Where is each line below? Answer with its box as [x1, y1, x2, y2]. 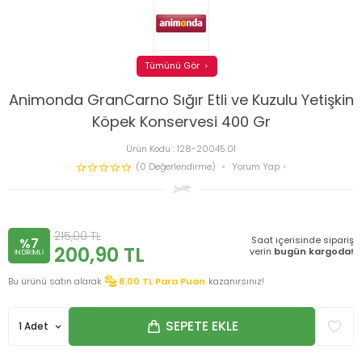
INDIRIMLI [15, 248, 44, 258]
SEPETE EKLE [165, 316, 238, 335]
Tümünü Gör [145, 59, 200, 73]
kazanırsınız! [208, 274, 264, 288]
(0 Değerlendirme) [136, 160, 216, 174]
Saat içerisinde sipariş [251, 233, 354, 246]
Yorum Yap [232, 160, 282, 174]
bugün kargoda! [271, 244, 354, 258]
